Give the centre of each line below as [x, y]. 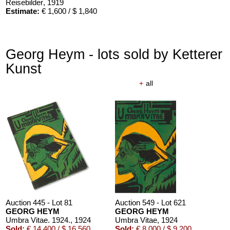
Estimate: [23, 11]
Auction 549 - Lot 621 [151, 203]
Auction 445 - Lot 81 [39, 203]
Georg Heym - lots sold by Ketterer [114, 54]
